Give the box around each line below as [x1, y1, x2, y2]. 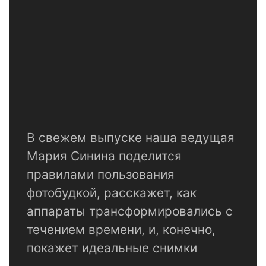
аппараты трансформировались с [27, 204, 233, 219]
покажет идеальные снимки [27, 240, 197, 256]
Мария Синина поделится [27, 148, 182, 164]
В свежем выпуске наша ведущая [27, 130, 235, 145]
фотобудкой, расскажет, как [27, 185, 197, 201]
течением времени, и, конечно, [27, 222, 216, 237]
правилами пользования [27, 167, 175, 182]
